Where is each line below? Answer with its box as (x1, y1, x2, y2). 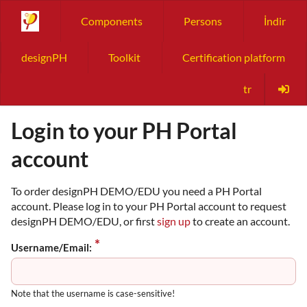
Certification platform (182, 51, 285, 64)
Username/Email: (11, 241, 92, 254)
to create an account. (191, 214, 290, 228)
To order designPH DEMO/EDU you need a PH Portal (11, 184, 262, 197)
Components (80, 14, 143, 27)
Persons (184, 14, 223, 27)
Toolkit (108, 51, 141, 64)
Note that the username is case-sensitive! (11, 287, 175, 299)
